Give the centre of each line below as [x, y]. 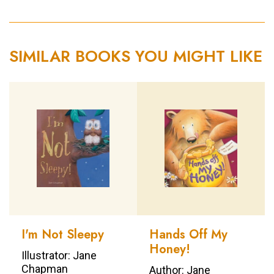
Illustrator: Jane [59, 255]
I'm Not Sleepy [63, 234]
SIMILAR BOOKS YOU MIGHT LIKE [136, 56]
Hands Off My [188, 234]
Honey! [170, 249]
